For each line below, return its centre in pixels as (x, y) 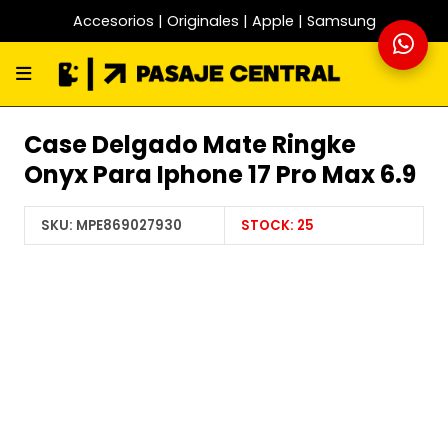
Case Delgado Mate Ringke (190, 144)
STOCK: (267, 225)
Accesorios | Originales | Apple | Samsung (224, 21)
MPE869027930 (129, 225)
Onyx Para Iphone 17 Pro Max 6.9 (220, 174)
